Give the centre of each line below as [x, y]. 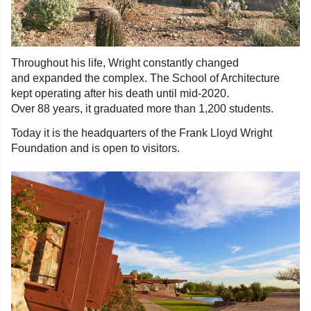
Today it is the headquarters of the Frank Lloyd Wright [141, 133]
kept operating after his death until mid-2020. [120, 93]
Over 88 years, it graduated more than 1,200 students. [142, 108]
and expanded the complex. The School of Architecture [145, 78]
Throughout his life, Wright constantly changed [125, 62]
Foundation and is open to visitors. [95, 148]
